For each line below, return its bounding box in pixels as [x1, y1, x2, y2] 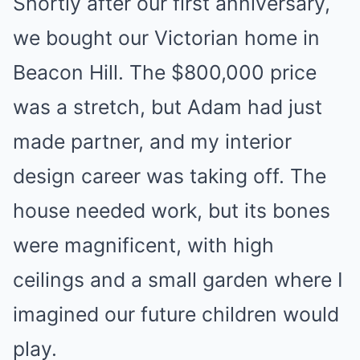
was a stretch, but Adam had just [13, 94, 322, 119]
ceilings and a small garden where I [13, 267, 343, 292]
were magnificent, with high [13, 232, 274, 257]
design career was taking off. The [13, 163, 326, 188]
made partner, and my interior [13, 129, 292, 153]
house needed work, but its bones [13, 198, 330, 223]
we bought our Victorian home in [13, 25, 320, 50]
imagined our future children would [13, 301, 339, 326]
